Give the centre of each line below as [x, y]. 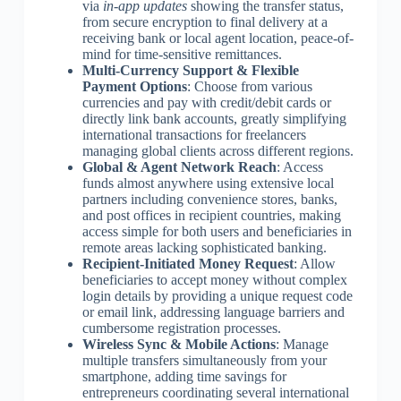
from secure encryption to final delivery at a [205, 21]
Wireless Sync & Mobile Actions [179, 344]
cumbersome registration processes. [181, 328]
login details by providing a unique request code [217, 295]
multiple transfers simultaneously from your [204, 360]
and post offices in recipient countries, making [211, 215]
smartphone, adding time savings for [184, 376]
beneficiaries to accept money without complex [214, 279]
